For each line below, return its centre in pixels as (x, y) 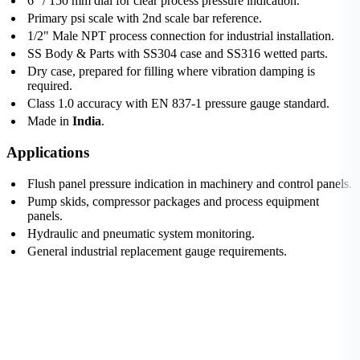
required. (50, 86)
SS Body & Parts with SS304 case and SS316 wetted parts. (178, 54)
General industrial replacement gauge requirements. (157, 251)
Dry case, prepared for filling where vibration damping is (171, 72)
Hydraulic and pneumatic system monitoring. (141, 233)
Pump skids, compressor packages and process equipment (173, 201)
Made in (50, 121)
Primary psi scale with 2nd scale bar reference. (145, 18)
